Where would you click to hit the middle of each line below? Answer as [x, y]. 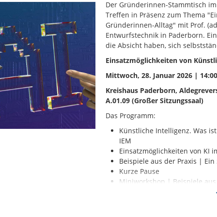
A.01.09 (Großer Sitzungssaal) [155, 101]
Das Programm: [132, 116]
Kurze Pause [140, 171]
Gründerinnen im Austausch [166, 192]
